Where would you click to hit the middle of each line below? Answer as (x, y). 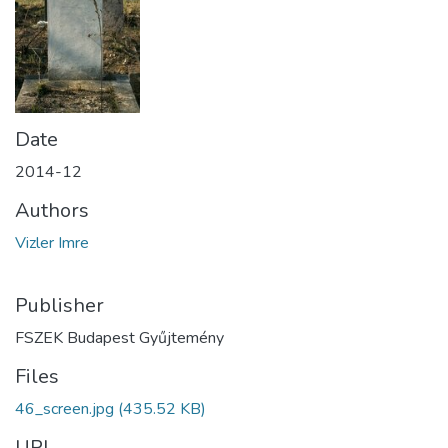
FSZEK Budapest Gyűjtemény (119, 337)
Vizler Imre (52, 242)
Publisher (59, 305)
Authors (52, 210)
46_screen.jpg (64, 408)
